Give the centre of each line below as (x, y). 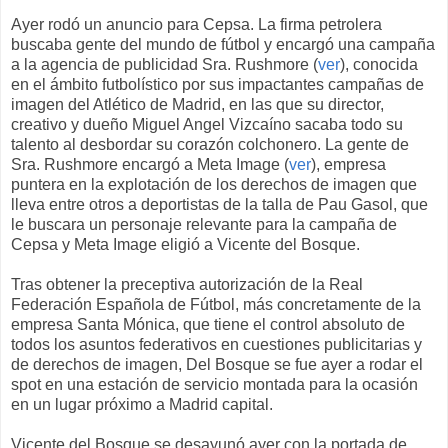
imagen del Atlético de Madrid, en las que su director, (197, 104)
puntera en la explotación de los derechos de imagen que (214, 184)
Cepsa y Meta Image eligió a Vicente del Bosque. (185, 244)
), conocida (379, 64)
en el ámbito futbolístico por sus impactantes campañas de (217, 84)
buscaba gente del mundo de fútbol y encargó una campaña (223, 44)
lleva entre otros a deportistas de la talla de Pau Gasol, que (219, 204)
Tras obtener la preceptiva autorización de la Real (187, 284)
